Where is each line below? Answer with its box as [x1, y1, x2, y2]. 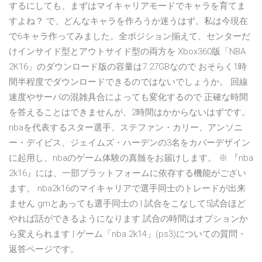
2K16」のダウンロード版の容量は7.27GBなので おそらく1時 [9, 61, 247, 73]
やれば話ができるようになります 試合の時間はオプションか [9, 213, 248, 225]
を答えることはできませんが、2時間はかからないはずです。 [9, 107, 250, 118]
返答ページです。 [9, 244, 79, 255]
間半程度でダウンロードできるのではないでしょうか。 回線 [9, 77, 248, 88]
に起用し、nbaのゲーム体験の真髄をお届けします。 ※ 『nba [9, 153, 253, 164]
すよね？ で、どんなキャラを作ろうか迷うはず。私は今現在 [9, 16, 248, 27]
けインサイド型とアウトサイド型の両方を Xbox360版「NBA [9, 46, 246, 57]
